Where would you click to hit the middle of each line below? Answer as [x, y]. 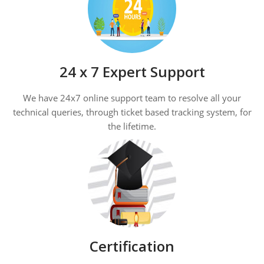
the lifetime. [132, 126]
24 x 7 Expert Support [132, 72]
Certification [132, 246]
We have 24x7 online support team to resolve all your [132, 98]
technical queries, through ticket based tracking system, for [132, 112]
